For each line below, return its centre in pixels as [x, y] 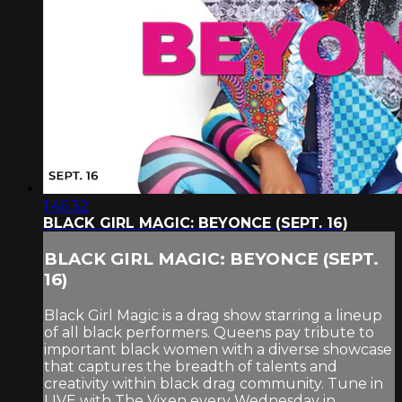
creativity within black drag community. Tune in [214, 383]
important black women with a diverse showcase [218, 349]
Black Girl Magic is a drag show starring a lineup [213, 315]
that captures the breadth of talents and [191, 366]
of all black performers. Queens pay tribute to [209, 332]
